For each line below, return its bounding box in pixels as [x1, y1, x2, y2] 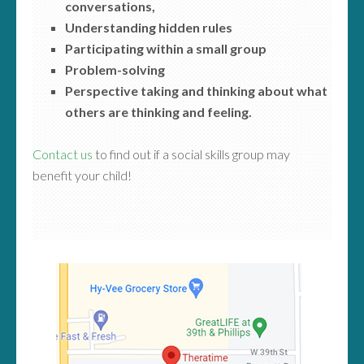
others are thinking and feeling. [65, 104, 252, 119]
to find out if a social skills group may [93, 146, 290, 162]
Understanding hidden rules [65, 19, 232, 35]
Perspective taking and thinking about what [65, 83, 327, 98]
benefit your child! [32, 167, 132, 183]
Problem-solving [65, 62, 165, 77]
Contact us [32, 146, 93, 162]
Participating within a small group [65, 41, 266, 56]
